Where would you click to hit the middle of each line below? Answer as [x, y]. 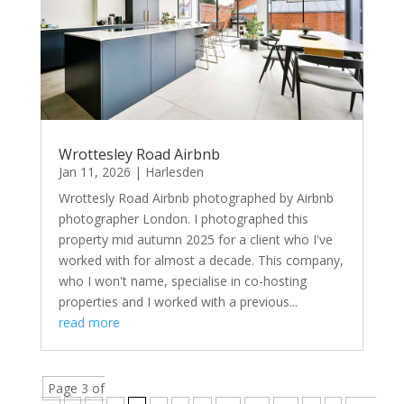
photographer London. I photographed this [183, 219]
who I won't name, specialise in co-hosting [182, 281]
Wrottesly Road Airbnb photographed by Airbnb [196, 198]
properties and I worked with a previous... [178, 302]
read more [89, 323]
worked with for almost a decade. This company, [201, 261]
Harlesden [174, 172]
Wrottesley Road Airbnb [139, 155]
